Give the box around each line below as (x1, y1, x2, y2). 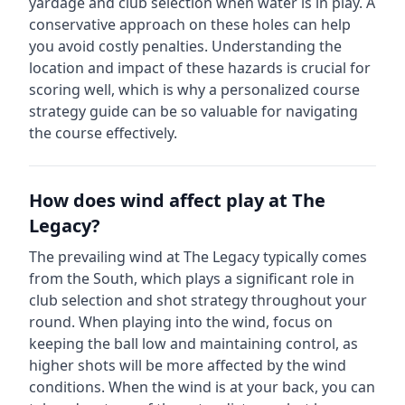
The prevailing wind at (29, 247, 184, 267)
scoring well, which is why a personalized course (29, 80, 360, 99)
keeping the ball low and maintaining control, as (29, 334, 358, 353)
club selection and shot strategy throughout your (29, 290, 367, 310)
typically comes (259, 247, 367, 267)
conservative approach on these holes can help (29, 14, 351, 34)
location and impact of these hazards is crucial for (29, 58, 371, 78)
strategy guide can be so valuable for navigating (29, 101, 358, 121)
